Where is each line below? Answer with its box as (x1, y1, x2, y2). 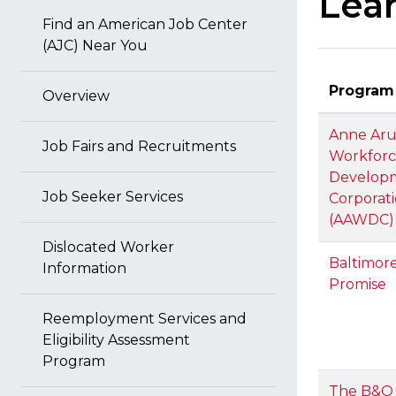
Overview (42, 88, 110, 104)
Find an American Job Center (42, 16, 247, 33)
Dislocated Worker (42, 239, 174, 255)
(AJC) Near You (42, 37, 148, 54)
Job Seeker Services (42, 188, 183, 205)
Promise (329, 276, 386, 293)
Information (42, 260, 126, 277)
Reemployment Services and (42, 310, 247, 327)
